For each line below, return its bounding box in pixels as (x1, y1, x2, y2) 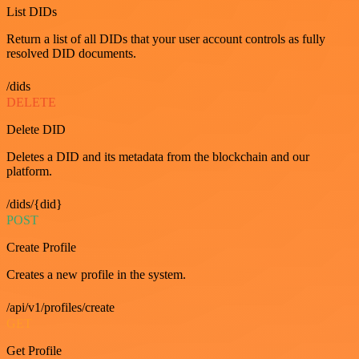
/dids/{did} (6, 196, 63, 211)
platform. (6, 163, 52, 178)
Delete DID (6, 122, 66, 136)
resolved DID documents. (6, 46, 136, 60)
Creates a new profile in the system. (6, 267, 186, 281)
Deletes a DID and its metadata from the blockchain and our (6, 149, 309, 163)
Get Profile (6, 343, 62, 357)
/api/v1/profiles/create (6, 300, 115, 314)
